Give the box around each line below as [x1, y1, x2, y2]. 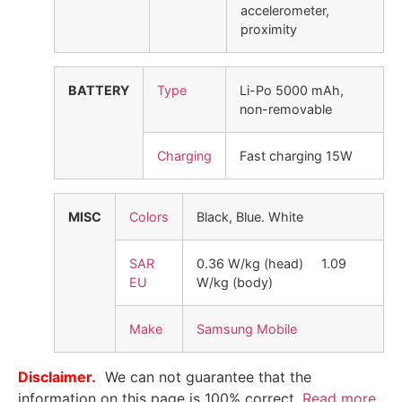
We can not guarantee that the [100, 368, 311, 387]
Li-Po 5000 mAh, [240, 83, 344, 99]
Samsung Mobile [197, 321, 297, 337]
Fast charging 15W [240, 148, 353, 164]
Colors [129, 209, 169, 225]
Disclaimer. [18, 368, 96, 387]
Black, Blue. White [197, 209, 303, 225]
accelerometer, [240, 3, 329, 19]
